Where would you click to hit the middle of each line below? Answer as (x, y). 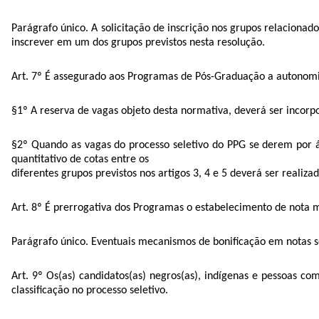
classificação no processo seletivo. (90, 290)
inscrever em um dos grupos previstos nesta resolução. (138, 42)
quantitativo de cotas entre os (80, 159)
